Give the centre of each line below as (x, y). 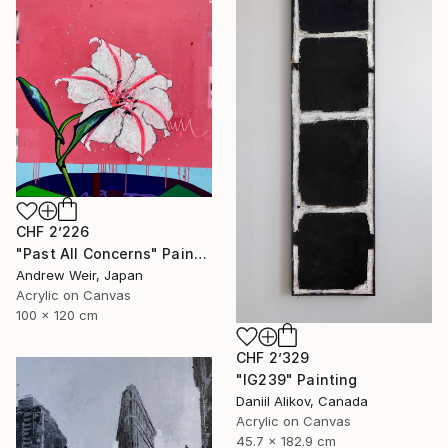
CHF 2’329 (273, 357)
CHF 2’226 (53, 232)
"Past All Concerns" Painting (200, 254)
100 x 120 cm (57, 315)
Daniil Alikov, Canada (302, 400)
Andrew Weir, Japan (79, 275)
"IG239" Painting (297, 379)
